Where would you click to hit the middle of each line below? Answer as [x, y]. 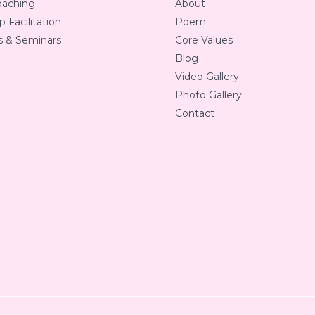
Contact [195, 113]
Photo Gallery [208, 95]
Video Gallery [207, 76]
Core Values [204, 40]
